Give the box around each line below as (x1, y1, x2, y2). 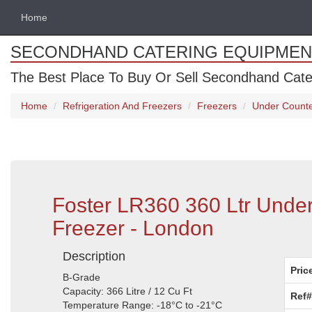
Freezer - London (52, 217, 214, 240)
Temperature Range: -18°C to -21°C (63, 299, 222, 311)
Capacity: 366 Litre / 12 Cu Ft (63, 286, 192, 297)
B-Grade (63, 272, 100, 283)
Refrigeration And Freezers (63, 100, 182, 111)
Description (63, 249, 125, 263)
